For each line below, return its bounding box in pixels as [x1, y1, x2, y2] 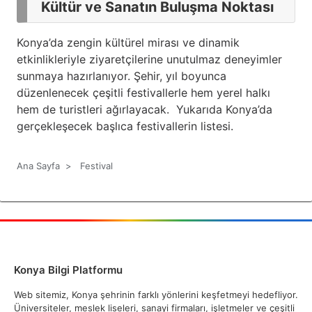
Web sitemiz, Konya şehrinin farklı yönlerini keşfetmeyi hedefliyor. [14, 289, 298, 300]
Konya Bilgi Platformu [14, 263, 123, 276]
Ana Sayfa [17, 160, 60, 171]
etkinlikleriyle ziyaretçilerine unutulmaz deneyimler [17, 52, 282, 66]
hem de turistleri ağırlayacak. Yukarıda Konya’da [17, 102, 272, 116]
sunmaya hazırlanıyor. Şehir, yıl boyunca [17, 69, 226, 83]
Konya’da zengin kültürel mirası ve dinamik [17, 36, 240, 49]
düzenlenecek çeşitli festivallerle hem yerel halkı [17, 86, 270, 100]
